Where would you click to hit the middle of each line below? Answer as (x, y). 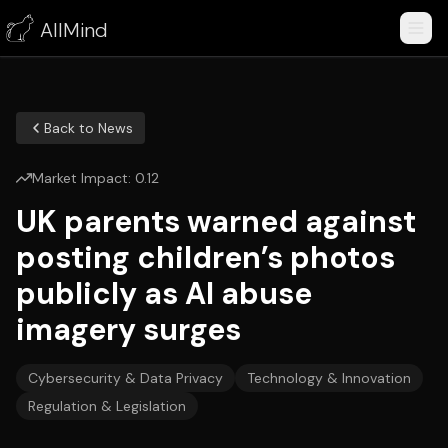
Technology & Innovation (329, 378)
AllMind (74, 30)
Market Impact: (83, 178)
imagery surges (128, 329)
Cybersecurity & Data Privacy (125, 378)
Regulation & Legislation (107, 406)
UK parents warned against (216, 221)
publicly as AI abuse (164, 293)
